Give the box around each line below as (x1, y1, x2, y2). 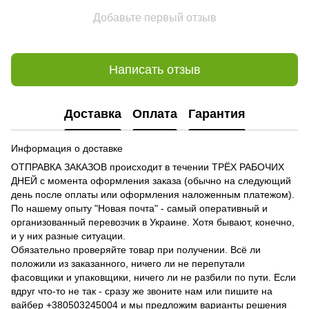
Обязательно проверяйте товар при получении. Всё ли (11, 244, 261, 256)
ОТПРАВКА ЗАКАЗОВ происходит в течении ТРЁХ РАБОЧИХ (11, 161, 284, 173)
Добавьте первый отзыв (92, 12, 217, 24)
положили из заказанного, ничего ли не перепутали (11, 258, 245, 270)
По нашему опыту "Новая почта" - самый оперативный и (11, 203, 268, 215)
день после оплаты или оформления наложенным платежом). (11, 189, 295, 201)
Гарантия (188, 106, 246, 121)
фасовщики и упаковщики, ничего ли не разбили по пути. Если (11, 272, 296, 283)
